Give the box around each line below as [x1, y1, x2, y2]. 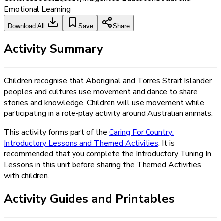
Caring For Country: [109, 127, 174, 138]
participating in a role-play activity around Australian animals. [4, 108, 213, 119]
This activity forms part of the [4, 127, 109, 138]
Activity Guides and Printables [4, 191, 175, 207]
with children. [4, 170, 49, 182]
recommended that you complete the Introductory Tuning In [4, 148, 211, 160]
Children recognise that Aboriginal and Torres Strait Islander [4, 75, 212, 87]
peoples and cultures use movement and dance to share [4, 86, 198, 98]
